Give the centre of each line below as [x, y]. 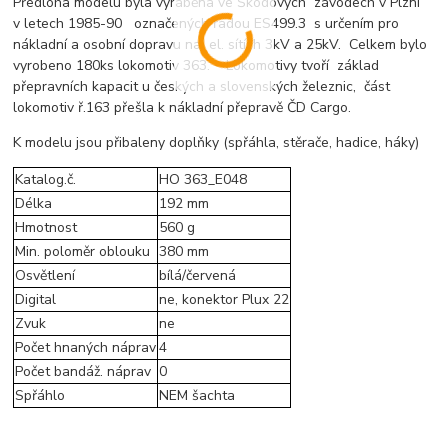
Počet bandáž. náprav [83, 372]
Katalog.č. [46, 180]
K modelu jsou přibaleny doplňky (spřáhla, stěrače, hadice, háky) [216, 143]
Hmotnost [46, 228]
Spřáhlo [40, 396]
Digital [36, 300]
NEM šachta [197, 396]
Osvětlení [45, 276]
